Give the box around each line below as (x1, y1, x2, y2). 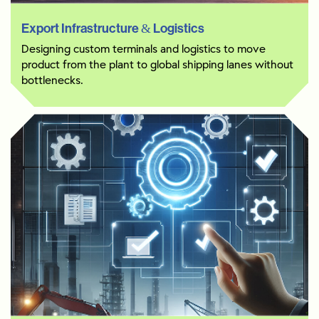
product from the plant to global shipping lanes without (21, 60, 293, 71)
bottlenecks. (21, 75, 83, 87)
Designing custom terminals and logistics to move (21, 44, 266, 56)
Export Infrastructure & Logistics (21, 22, 204, 36)
